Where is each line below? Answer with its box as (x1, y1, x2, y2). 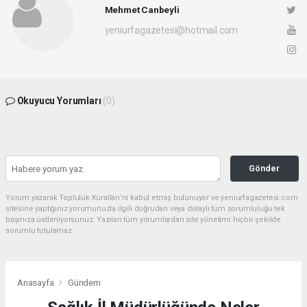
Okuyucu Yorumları (14, 95, 103, 106)
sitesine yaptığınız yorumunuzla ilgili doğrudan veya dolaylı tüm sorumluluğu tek (5, 204, 285, 213)
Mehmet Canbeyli (104, 4, 180, 16)
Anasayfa (17, 278, 56, 288)
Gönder (249, 162, 280, 173)
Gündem (67, 278, 101, 288)
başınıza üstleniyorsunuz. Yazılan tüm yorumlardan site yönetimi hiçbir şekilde (5, 214, 282, 224)
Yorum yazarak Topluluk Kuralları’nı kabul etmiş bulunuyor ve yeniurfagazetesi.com (5, 193, 298, 202)
